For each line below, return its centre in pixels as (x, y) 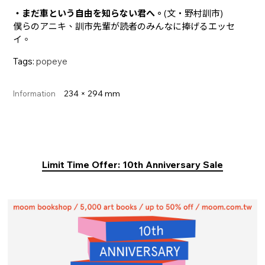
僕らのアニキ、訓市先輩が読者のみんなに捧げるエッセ (124, 27)
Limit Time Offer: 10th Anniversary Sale (132, 165)
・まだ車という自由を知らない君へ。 (89, 14)
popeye (52, 62)
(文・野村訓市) (194, 14)
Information (35, 94)
